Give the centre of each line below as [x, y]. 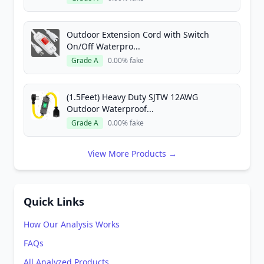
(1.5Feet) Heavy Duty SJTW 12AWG [132, 97]
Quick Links [54, 202]
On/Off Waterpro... [103, 46]
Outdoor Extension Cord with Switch [138, 34]
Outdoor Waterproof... [110, 109]
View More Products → [132, 154]
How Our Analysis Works [72, 224]
